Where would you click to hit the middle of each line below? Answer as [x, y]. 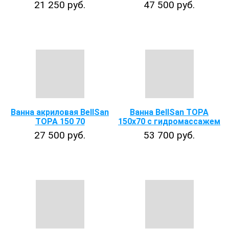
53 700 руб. [169, 135]
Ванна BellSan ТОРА [169, 112]
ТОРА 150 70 [60, 121]
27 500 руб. [60, 135]
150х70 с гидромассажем [169, 121]
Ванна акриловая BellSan [60, 112]
